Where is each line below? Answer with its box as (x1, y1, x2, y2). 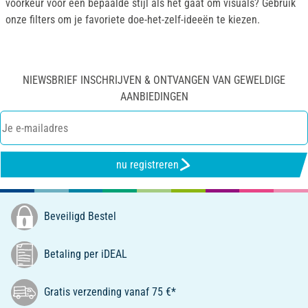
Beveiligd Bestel (41, 210, 116, 223)
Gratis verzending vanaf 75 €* (41, 285, 176, 299)
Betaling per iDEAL (41, 247, 127, 261)
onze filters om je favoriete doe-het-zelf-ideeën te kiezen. (5, 13, 260, 27)
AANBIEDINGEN (120, 90, 188, 104)
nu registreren (115, 157, 179, 171)
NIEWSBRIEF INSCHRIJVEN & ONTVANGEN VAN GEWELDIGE (23, 74, 285, 87)
